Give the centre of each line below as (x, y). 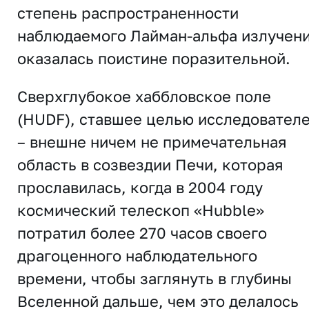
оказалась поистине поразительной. (154, 59)
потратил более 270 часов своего (142, 233)
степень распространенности (128, 13)
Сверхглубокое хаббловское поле (144, 97)
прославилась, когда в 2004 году (140, 188)
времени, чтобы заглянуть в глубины (154, 279)
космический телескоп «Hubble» (141, 210)
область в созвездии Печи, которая (150, 165)
